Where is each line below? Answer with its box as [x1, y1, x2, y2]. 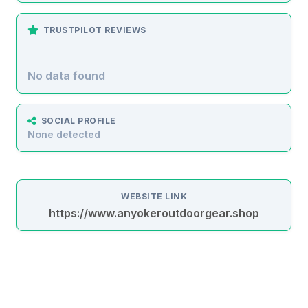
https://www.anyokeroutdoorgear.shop [49, 206, 259, 220]
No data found [27, 68, 105, 82]
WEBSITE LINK [121, 190, 187, 201]
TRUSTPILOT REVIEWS [43, 24, 146, 35]
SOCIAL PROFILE [41, 115, 116, 126]
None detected [27, 128, 100, 140]
